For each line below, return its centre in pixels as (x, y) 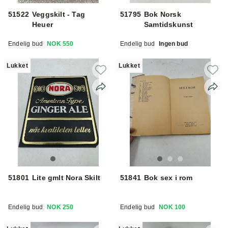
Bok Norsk (163, 14)
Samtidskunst (169, 24)
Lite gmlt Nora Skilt (66, 177)
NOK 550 (60, 44)
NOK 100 (172, 207)
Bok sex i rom (168, 177)
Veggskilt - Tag (59, 14)
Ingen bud (174, 44)
